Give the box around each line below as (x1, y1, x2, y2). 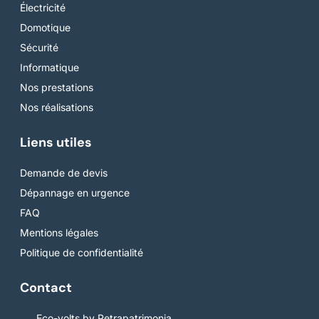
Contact (20, 279, 72, 297)
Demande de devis (20, 167, 108, 179)
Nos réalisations (20, 101, 93, 114)
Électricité (20, 1, 66, 14)
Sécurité (20, 41, 58, 54)
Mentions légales (20, 226, 98, 239)
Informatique (20, 61, 79, 74)
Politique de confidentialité (20, 246, 143, 259)
